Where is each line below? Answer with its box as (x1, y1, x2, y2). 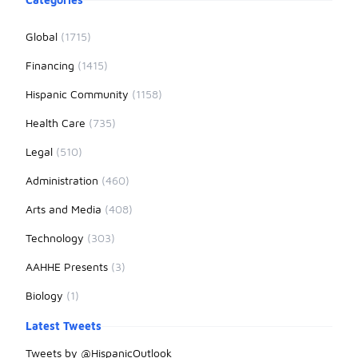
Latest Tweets (26, 319, 101, 332)
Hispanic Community (26, 87, 132, 101)
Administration (26, 173, 101, 187)
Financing (26, 58, 78, 72)
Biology (26, 288, 66, 302)
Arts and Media (26, 202, 105, 216)
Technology (26, 231, 87, 245)
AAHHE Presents (26, 260, 111, 273)
